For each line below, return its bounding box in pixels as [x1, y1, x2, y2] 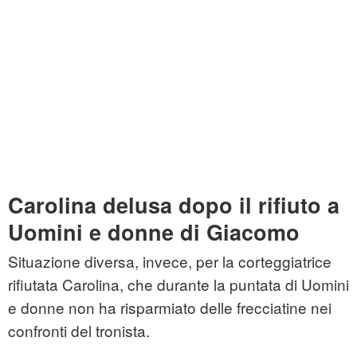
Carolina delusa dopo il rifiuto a [8, 190, 339, 221]
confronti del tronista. [8, 320, 150, 342]
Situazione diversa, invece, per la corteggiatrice [8, 250, 331, 273]
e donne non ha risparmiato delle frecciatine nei [8, 296, 331, 319]
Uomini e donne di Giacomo [8, 217, 300, 248]
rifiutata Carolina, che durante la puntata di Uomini [8, 273, 349, 296]
